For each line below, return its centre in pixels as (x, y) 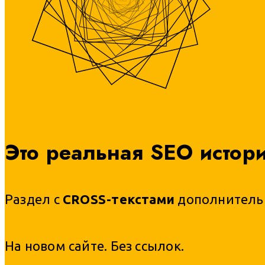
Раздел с (34, 199)
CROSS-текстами (119, 199)
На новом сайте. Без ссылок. (94, 246)
